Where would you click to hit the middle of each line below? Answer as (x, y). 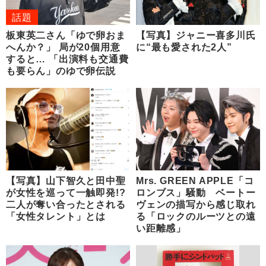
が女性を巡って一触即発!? (66, 192)
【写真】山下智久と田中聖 (66, 180)
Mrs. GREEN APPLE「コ (195, 180)
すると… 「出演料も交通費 (67, 59)
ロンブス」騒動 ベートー (196, 192)
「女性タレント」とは (56, 216)
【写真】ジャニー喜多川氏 (196, 35)
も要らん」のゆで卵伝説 (61, 71)
